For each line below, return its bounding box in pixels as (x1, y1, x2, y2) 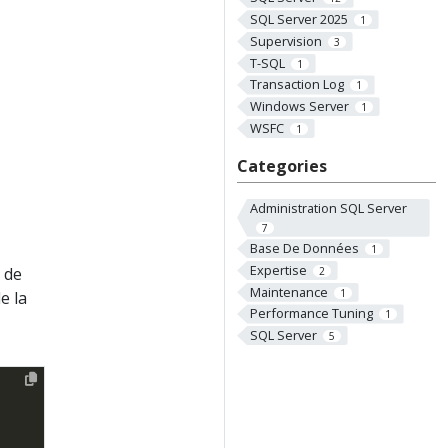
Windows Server (249, 97, 349, 116)
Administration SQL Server (249, 198, 407, 217)
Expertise (249, 260, 307, 279)
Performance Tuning (249, 304, 373, 323)
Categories (237, 154, 327, 177)
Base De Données (249, 239, 359, 258)
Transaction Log (249, 75, 344, 94)
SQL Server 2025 (249, 10, 348, 29)
